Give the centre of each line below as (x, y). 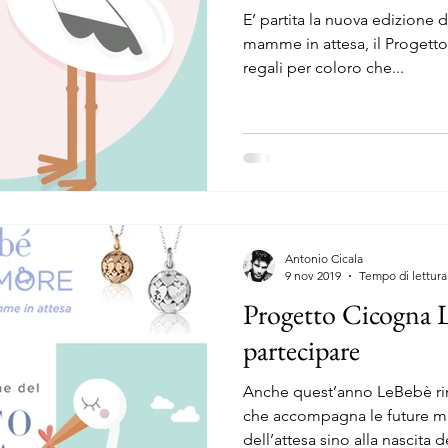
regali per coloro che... (323, 67)
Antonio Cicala (324, 258)
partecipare (301, 350)
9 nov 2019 (313, 275)
